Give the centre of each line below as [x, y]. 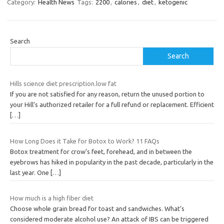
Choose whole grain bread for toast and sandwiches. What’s [97, 209]
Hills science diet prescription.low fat [63, 84]
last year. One [30, 172]
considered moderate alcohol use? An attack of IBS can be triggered [109, 219]
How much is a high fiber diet [52, 198]
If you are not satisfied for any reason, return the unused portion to [107, 94]
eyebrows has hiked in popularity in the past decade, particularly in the [112, 162]
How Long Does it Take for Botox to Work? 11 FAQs [85, 141]
